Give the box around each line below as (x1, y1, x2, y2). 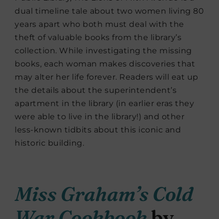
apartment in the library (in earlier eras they (15, 99, 194, 109)
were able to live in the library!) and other (15, 112, 184, 122)
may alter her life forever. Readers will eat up (15, 72, 198, 82)
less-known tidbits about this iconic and (15, 125, 181, 135)
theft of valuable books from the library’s (15, 33, 181, 43)
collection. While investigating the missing (15, 46, 192, 56)
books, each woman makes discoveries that (15, 59, 195, 69)
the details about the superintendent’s (15, 86, 176, 95)
